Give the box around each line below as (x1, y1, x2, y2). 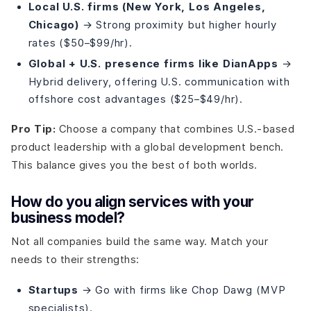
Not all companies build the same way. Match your (11, 235, 268, 248)
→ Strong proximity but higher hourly (78, 18, 277, 31)
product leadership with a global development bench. (11, 140, 284, 153)
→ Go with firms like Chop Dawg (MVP (78, 283, 286, 296)
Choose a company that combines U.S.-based (56, 122, 294, 135)
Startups (28, 283, 78, 296)
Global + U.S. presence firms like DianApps (28, 58, 279, 71)
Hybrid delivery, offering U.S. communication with (28, 76, 290, 88)
